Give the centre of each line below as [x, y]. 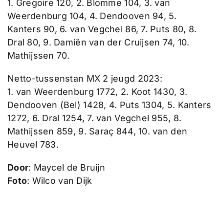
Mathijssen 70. [38, 55]
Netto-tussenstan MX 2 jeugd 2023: [85, 78]
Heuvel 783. [33, 144]
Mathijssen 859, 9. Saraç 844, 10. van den [97, 131]
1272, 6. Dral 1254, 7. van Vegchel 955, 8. [94, 118]
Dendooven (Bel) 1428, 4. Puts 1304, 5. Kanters [109, 105]
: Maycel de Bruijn [67, 167]
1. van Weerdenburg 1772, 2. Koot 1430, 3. [97, 91]
